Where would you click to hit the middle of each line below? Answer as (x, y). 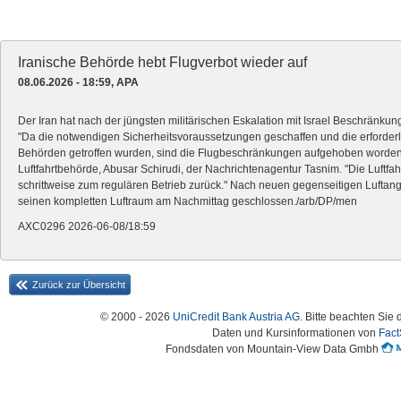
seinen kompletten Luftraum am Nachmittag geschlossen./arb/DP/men (188, 201)
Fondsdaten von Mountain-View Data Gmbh (273, 349)
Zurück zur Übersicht (79, 285)
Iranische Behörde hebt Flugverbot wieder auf (162, 62)
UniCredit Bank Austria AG (236, 317)
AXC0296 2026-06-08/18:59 (87, 226)
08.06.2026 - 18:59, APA (78, 82)
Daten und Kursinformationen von (295, 333)
